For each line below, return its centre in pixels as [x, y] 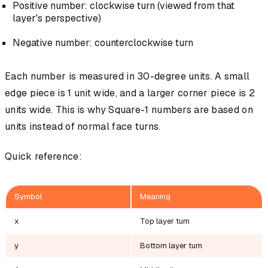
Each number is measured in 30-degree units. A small [127, 77]
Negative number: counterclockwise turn [103, 43]
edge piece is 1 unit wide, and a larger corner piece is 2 [130, 93]
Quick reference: [43, 157]
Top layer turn [165, 221]
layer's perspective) [57, 19]
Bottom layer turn [171, 246]
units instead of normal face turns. [83, 127]
